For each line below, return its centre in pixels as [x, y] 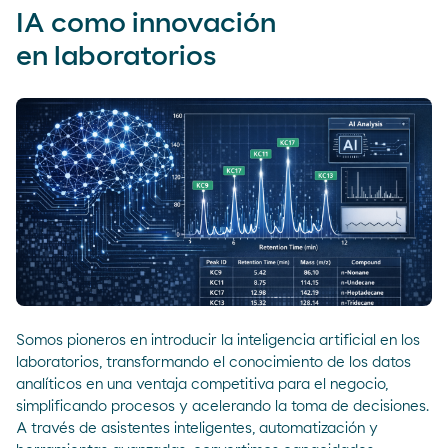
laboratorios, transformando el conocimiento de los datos [213, 362]
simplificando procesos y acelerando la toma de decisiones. [222, 406]
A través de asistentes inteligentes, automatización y [197, 428]
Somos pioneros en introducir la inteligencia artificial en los [218, 340]
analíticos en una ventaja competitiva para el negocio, [202, 384]
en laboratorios [116, 56]
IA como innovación [146, 23]
